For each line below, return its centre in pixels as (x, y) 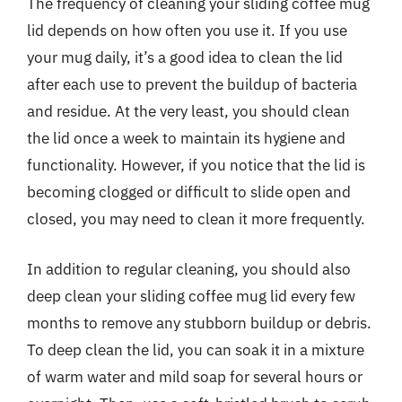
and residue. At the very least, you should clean (188, 111)
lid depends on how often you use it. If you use (187, 31)
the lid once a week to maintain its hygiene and (186, 138)
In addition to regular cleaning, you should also (189, 269)
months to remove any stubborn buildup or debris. (199, 323)
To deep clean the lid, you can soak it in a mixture (196, 350)
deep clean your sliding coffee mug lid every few (191, 296)
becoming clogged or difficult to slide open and (189, 192)
